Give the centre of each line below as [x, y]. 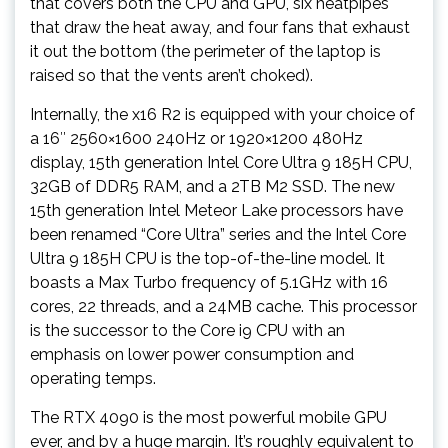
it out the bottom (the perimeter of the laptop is [205, 51]
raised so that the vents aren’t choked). [171, 75]
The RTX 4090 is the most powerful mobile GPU [208, 417]
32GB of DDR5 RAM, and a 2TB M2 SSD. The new [212, 186]
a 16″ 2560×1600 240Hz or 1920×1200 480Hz [196, 138]
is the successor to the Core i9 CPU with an [187, 330]
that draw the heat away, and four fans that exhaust [220, 27]
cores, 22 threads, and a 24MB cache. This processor [223, 306]
